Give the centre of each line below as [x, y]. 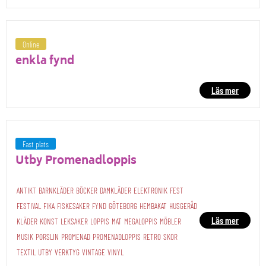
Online [31, 45]
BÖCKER [87, 191]
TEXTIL [26, 253]
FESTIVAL [29, 206]
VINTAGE [94, 253]
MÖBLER [170, 222]
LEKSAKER [74, 222]
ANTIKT [26, 191]
